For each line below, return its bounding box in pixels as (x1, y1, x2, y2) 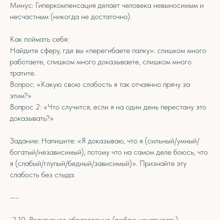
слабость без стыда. (10, 170, 75, 179)
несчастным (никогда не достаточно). (10, 12, 132, 21)
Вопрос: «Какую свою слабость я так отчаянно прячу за (10, 80, 190, 89)
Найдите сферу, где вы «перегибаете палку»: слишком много (10, 46, 206, 55)
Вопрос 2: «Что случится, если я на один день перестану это (10, 102, 206, 111)
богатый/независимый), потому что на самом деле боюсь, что (10, 147, 208, 157)
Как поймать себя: (10, 34, 69, 44)
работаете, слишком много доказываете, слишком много (10, 57, 192, 66)
